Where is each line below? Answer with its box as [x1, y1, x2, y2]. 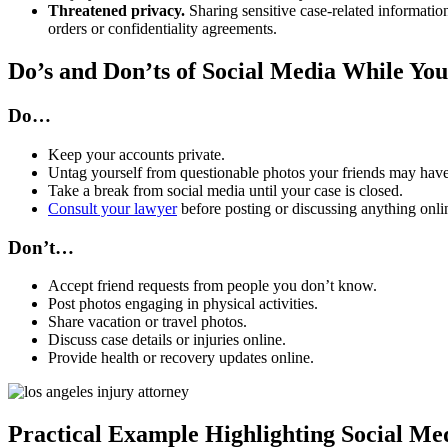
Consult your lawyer [48, 199, 177, 217]
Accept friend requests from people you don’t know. [48, 277, 381, 295]
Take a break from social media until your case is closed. [48, 181, 407, 199]
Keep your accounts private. [48, 145, 225, 163]
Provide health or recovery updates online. [48, 349, 318, 367]
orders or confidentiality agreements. [48, 20, 285, 38]
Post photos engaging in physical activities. [48, 295, 322, 313]
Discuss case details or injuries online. [48, 331, 286, 349]
